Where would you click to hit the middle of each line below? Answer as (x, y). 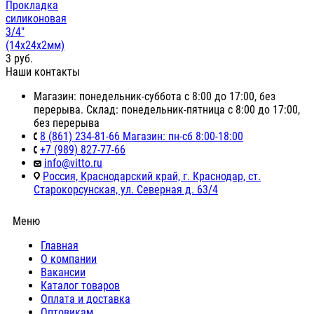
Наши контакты (43, 72)
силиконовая (36, 19)
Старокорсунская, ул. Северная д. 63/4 (126, 190)
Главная (60, 246)
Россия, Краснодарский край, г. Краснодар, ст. (152, 177)
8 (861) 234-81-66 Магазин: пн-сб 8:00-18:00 (142, 137)
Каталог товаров (80, 286)
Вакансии (63, 273)
